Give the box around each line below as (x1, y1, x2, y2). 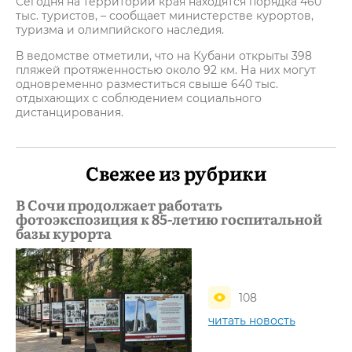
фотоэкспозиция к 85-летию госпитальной (16, 208, 322, 229)
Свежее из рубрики (86, 159, 266, 186)
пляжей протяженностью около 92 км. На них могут (16, 63, 316, 77)
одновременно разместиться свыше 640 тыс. (16, 77, 278, 91)
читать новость (207, 313, 295, 328)
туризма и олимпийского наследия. (16, 23, 224, 37)
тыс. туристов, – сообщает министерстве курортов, (16, 9, 313, 23)
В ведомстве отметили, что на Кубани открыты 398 (16, 49, 312, 63)
